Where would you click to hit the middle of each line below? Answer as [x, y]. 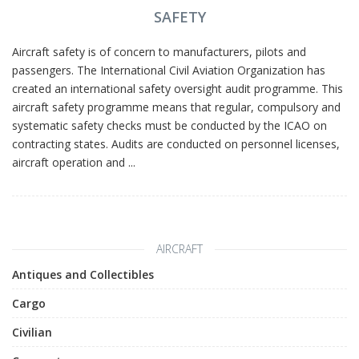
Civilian [32, 332]
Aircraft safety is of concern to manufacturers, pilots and [159, 52]
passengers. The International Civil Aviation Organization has [169, 70]
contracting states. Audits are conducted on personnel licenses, [176, 144]
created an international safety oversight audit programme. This [177, 89]
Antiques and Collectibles [83, 274]
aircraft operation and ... [74, 162]
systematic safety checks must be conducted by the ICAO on [169, 125]
